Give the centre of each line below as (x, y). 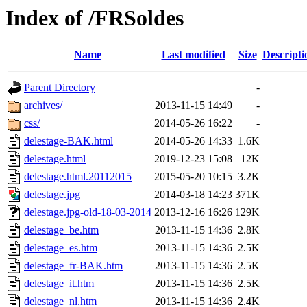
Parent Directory (60, 88)
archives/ (43, 106)
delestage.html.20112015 (78, 177)
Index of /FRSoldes (95, 18)
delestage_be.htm (61, 230)
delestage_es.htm (61, 248)
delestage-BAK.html (69, 141)
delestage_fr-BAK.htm (73, 266)
